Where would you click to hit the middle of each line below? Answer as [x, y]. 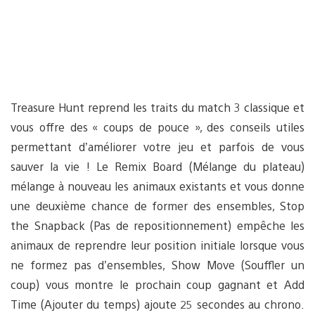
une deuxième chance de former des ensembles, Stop [157, 205]
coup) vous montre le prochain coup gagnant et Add [157, 284]
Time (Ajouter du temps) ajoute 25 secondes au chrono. [157, 304]
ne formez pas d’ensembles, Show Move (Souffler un [157, 264]
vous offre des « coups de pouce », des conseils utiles [157, 127]
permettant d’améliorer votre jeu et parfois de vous [157, 146]
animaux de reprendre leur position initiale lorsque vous [157, 245]
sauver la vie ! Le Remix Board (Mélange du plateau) [157, 166]
